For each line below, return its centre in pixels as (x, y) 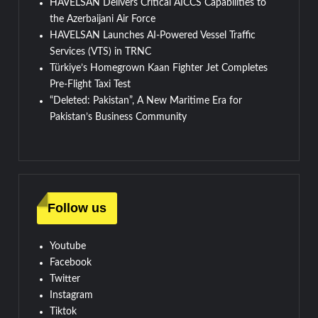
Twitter (65, 279)
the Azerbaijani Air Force (103, 19)
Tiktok (64, 311)
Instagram (72, 295)
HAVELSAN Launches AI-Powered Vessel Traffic (153, 35)
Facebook (71, 262)
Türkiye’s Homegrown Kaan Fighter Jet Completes (159, 68)
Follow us (77, 208)
